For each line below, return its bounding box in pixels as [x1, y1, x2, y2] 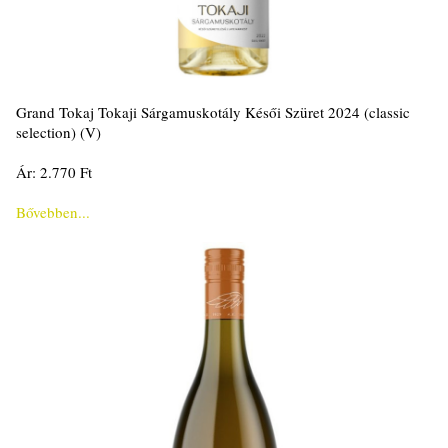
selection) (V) [16, 122, 101, 143]
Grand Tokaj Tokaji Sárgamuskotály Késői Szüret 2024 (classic [16, 102, 410, 123]
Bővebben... [16, 202, 90, 223]
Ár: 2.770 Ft [16, 162, 92, 183]
